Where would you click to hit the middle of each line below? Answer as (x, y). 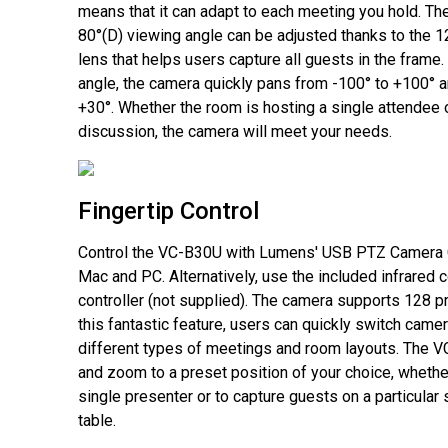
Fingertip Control (168, 210)
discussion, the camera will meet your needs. (234, 132)
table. (96, 420)
